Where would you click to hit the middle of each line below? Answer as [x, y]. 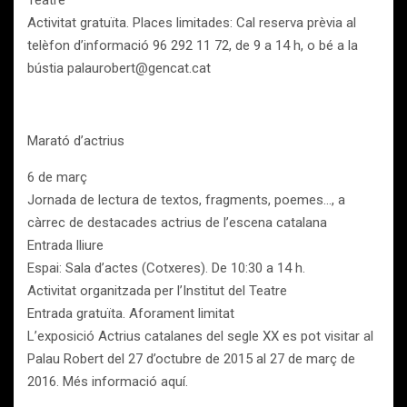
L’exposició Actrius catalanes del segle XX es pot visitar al [200, 336]
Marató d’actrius [76, 141]
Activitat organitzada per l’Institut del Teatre [157, 291]
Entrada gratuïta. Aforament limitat [131, 313]
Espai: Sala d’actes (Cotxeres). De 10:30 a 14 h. [166, 268]
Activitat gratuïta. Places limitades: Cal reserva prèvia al [192, 23]
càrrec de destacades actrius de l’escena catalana [177, 223]
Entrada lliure [65, 245]
